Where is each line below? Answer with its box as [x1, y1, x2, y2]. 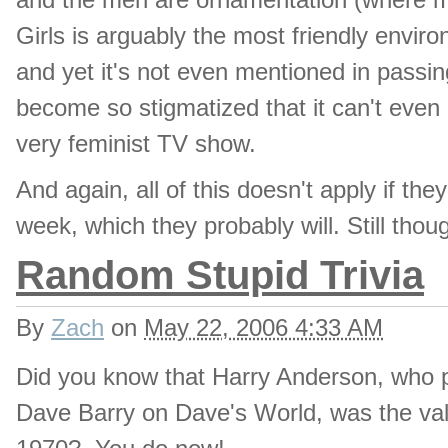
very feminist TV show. [16, 130, 256, 157]
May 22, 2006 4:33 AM [144, 314, 383, 341]
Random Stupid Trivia [16, 253, 424, 297]
